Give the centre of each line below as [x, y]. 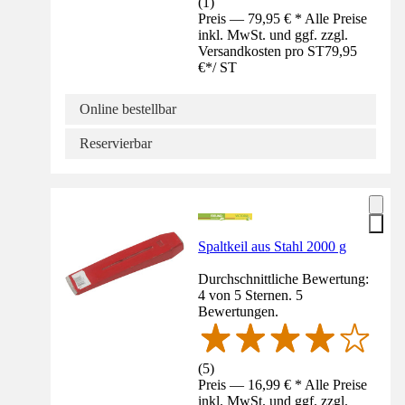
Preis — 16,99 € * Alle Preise [283, 384]
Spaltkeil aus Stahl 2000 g [273, 246]
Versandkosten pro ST [262, 51]
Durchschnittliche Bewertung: [284, 278]
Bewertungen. [239, 311]
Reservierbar [116, 143]
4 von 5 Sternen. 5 [251, 295]
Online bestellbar [128, 108]
